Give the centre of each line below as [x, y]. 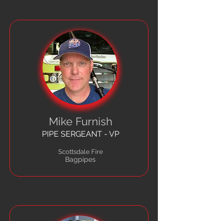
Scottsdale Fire [80, 152]
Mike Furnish [80, 121]
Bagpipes [80, 159]
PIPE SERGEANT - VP [80, 134]
